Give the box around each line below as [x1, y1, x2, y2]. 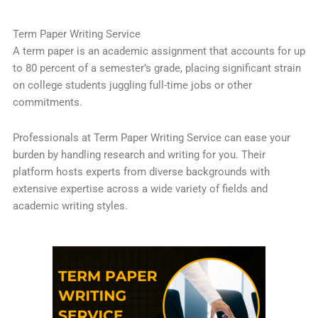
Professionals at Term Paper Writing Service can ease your [12, 131, 290, 144]
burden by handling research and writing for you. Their [12, 148, 265, 161]
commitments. [12, 96, 82, 109]
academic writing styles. [12, 199, 128, 212]
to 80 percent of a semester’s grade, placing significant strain [12, 62, 301, 75]
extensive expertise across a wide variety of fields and [12, 182, 268, 195]
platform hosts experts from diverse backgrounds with [12, 165, 270, 178]
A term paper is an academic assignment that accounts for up [12, 45, 305, 58]
